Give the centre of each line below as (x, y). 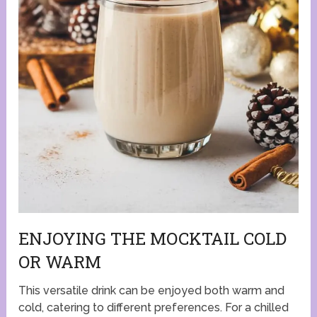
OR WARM (60, 262)
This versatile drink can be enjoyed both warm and (152, 291)
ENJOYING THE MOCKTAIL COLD (153, 239)
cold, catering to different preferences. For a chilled (154, 308)
